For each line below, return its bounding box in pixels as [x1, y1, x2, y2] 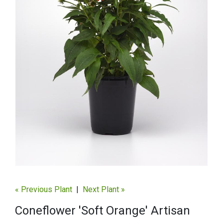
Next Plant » [83, 185, 125, 195]
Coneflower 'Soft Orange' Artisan [15, 204, 190, 218]
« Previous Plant [15, 185, 72, 195]
